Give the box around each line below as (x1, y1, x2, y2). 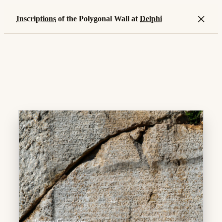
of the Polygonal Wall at (56, 14, 140, 23)
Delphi (140, 14, 162, 23)
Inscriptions (16, 14, 56, 23)
